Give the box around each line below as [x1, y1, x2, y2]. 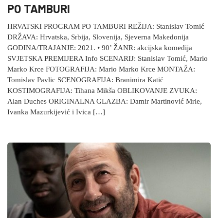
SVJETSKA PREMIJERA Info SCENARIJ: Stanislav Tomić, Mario [7, 54, 208, 63]
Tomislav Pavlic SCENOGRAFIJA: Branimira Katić [7, 76, 163, 84]
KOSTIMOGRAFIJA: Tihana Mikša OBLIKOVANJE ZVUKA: [7, 87, 197, 95]
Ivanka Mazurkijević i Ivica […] [7, 108, 105, 116]
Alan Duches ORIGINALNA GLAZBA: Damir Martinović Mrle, [7, 97, 202, 106]
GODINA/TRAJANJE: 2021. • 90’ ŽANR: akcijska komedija [7, 44, 192, 52]
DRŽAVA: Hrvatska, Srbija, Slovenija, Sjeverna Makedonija [7, 33, 189, 41]
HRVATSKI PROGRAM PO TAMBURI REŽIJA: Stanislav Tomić [7, 22, 204, 31]
